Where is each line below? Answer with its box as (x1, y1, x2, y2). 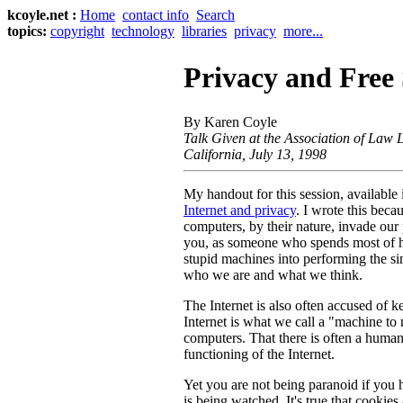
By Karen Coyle (184, 113, 277, 130)
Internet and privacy (184, 201, 296, 218)
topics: (7, 23, 47, 39)
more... (283, 23, 323, 39)
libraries (182, 23, 227, 39)
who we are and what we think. (184, 266, 363, 282)
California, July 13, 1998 (184, 146, 327, 162)
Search (196, 7, 235, 22)
